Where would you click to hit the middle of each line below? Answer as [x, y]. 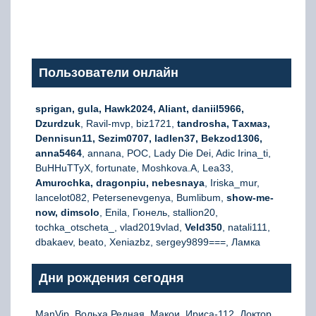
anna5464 [59, 153]
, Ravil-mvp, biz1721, [129, 123]
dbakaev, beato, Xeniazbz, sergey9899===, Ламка [148, 242]
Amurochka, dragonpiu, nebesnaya [120, 183]
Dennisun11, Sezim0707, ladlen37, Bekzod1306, [149, 138]
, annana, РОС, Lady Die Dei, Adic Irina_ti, [176, 153]
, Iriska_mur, [232, 183]
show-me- [250, 197]
